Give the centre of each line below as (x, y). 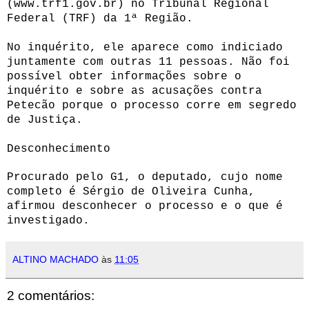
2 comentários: (51, 295)
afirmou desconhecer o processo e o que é (145, 206)
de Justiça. (45, 120)
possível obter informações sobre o (124, 76)
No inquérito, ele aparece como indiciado (145, 47)
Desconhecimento (59, 149)
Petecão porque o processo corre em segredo (152, 105)
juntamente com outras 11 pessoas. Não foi (148, 62)
